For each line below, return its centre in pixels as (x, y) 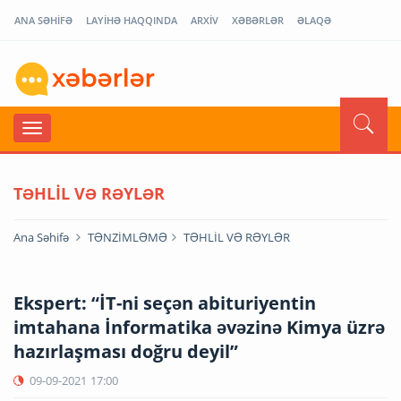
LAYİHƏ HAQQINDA (132, 20)
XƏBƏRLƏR (258, 20)
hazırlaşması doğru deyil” (126, 351)
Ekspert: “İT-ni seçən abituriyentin (165, 303)
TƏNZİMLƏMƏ (128, 237)
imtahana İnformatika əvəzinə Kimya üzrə (199, 327)
